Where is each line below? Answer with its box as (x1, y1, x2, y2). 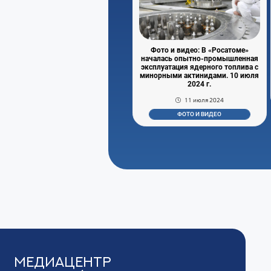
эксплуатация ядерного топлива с (140, 62, 258, 71)
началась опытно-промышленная (140, 54, 258, 63)
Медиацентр (14, 255, 112, 269)
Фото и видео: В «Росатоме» (150, 45, 249, 54)
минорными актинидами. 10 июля (140, 71, 260, 80)
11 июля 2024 (184, 96, 224, 104)
